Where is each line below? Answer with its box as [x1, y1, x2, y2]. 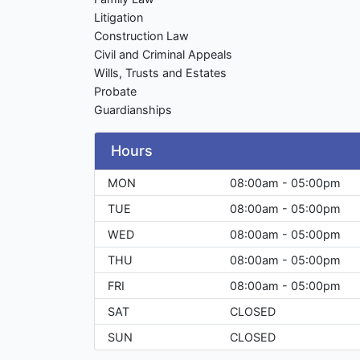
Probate [94, 84, 137, 99]
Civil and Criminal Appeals [94, 47, 232, 62]
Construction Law [94, 29, 189, 43]
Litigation [94, 10, 143, 25]
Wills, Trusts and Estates [94, 66, 227, 80]
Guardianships [94, 103, 172, 117]
